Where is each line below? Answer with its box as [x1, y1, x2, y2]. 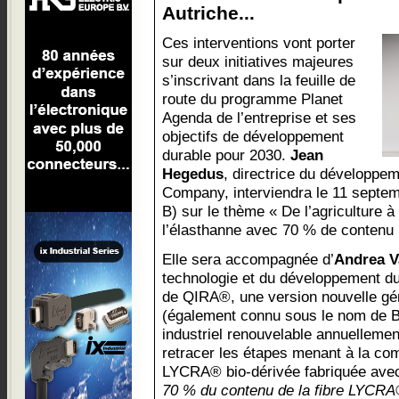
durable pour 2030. [162, 146, 290, 164]
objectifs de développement [162, 127, 344, 145]
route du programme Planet [162, 90, 343, 108]
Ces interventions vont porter [162, 34, 355, 52]
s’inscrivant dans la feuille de [162, 71, 355, 89]
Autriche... [162, 3, 255, 23]
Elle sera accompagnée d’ [162, 250, 334, 268]
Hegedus [162, 165, 224, 183]
